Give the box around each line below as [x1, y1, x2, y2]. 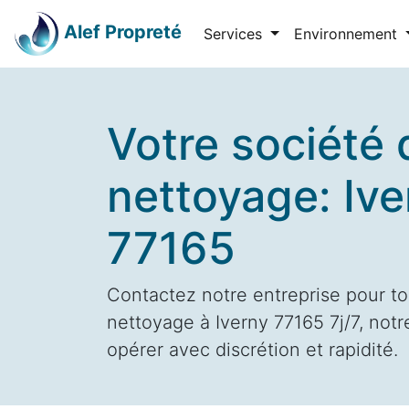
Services [204, 25, 267, 43]
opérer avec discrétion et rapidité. [107, 339, 398, 361]
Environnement [293, 25, 402, 43]
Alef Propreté [64, 21, 182, 44]
